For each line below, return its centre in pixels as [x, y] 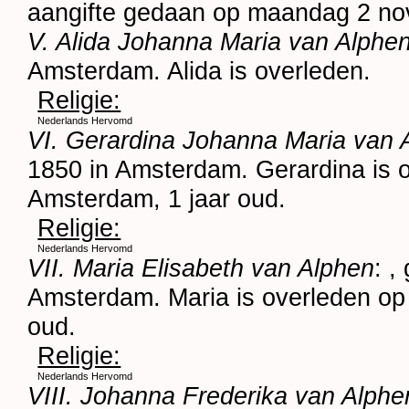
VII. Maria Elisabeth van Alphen [201, 267]
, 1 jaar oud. [220, 198]
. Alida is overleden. [262, 70]
